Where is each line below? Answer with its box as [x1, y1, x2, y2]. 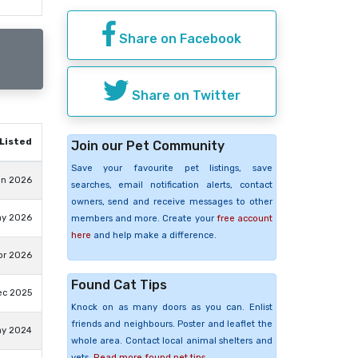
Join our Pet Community [70, 137, 225, 153]
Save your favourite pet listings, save [70, 162, 272, 173]
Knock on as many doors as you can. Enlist [70, 301, 272, 312]
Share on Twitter [128, 87, 241, 103]
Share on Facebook [115, 31, 241, 47]
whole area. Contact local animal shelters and [70, 335, 272, 346]
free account [216, 213, 272, 224]
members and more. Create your [70, 213, 217, 224]
